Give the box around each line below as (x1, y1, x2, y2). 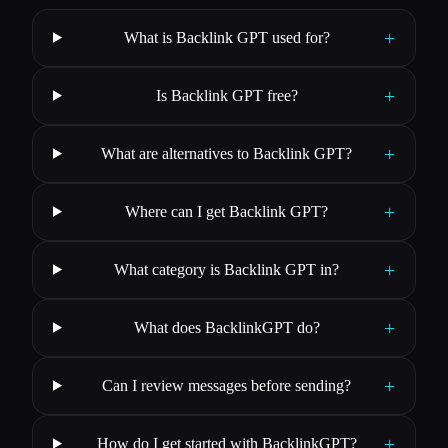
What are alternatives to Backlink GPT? (101, 144, 353, 162)
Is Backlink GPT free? (155, 86, 298, 104)
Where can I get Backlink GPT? (125, 202, 329, 220)
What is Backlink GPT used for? (123, 28, 330, 46)
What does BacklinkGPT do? (133, 318, 320, 336)
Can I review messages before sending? (102, 376, 352, 394)
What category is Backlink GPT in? (114, 260, 340, 278)
